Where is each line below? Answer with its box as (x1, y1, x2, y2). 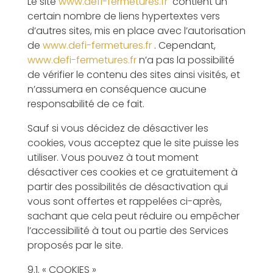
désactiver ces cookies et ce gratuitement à (27, 165, 238, 179)
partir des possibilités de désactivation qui (27, 180, 228, 194)
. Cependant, (151, 38, 216, 52)
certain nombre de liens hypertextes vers (27, 9, 220, 23)
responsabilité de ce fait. (27, 97, 144, 111)
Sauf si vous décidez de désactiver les (27, 121, 208, 135)
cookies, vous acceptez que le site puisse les (27, 136, 239, 150)
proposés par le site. (27, 238, 123, 252)
